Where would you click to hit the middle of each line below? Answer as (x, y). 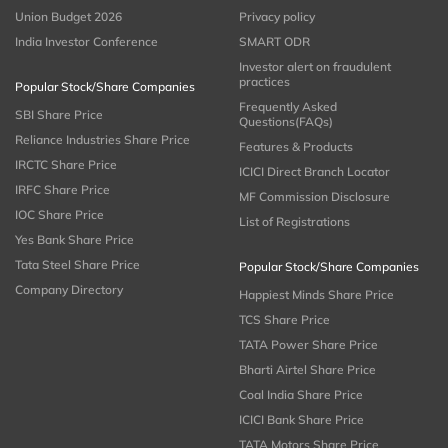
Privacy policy (277, 17)
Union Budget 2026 (68, 17)
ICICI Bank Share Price (301, 420)
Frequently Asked (288, 107)
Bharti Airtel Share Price (307, 370)
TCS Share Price (284, 320)
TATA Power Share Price (308, 345)
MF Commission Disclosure (314, 197)
